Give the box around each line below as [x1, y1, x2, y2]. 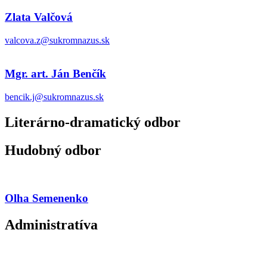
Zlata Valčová [5, 10, 73, 23]
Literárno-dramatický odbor [5, 114, 181, 130]
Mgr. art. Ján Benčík [5, 67, 106, 80]
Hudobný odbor [5, 142, 101, 158]
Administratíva [5, 217, 98, 233]
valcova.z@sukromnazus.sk [5, 35, 110, 45]
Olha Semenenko [5, 192, 88, 205]
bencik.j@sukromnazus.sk [5, 91, 104, 102]
